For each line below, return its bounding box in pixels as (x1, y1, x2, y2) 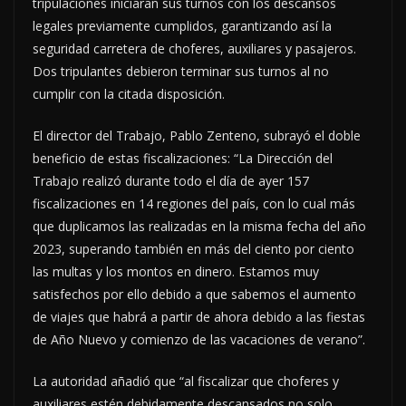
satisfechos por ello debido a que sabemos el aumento (33, 285, 356, 303)
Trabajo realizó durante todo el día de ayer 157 (33, 171, 309, 189)
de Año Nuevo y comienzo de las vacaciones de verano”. (33, 330, 365, 348)
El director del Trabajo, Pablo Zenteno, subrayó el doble (33, 126, 361, 144)
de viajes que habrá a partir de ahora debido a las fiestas (33, 307, 365, 325)
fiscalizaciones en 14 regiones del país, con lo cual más (33, 194, 355, 212)
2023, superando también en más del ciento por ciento (33, 239, 354, 257)
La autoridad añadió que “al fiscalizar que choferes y (33, 372, 339, 390)
